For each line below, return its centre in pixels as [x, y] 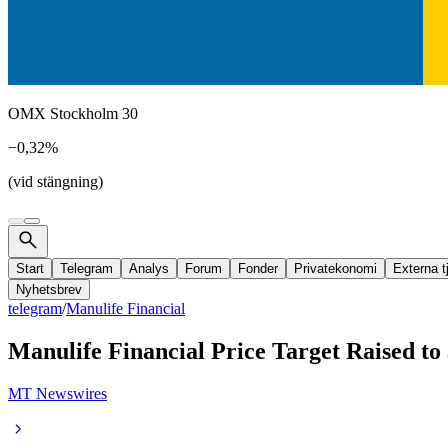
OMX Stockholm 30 [73, 113]
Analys [149, 268]
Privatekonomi [335, 268]
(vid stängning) [55, 181]
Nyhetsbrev [49, 289]
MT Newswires [57, 393]
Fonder [258, 268]
